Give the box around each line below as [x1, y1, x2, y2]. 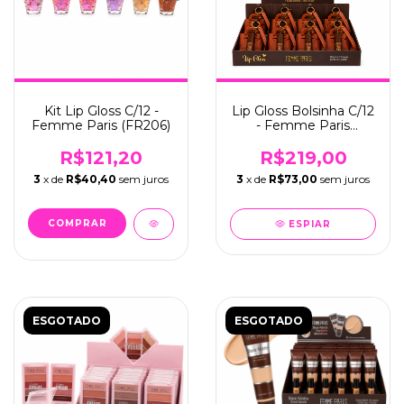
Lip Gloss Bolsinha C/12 [232, 103, 374, 119]
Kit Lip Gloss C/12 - [43, 103, 159, 119]
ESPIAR [289, 218, 332, 230]
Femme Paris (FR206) [32, 117, 170, 133]
